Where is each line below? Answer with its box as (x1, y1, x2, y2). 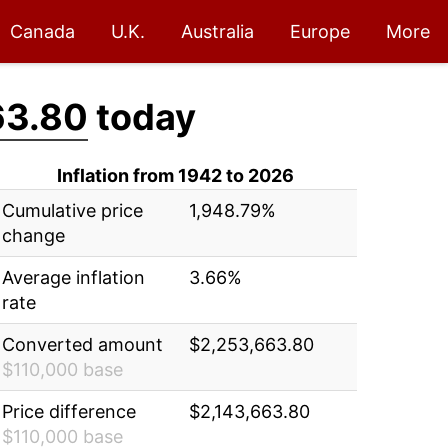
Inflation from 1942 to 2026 (56, 165, 294, 186)
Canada (10, 21, 75, 42)
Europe (290, 21, 350, 42)
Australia (181, 21, 254, 42)
